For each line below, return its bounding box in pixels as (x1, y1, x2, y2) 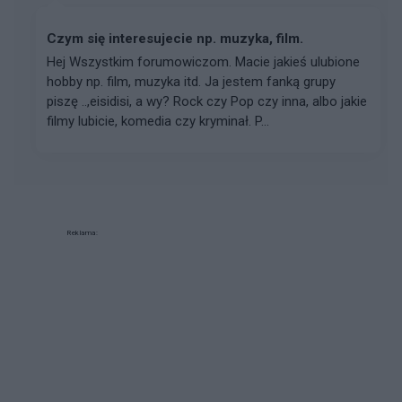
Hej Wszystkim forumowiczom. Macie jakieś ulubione (47, 54, 360, 70)
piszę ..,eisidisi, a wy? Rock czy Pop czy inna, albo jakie (47, 93, 367, 109)
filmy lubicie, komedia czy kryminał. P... (47, 113, 269, 129)
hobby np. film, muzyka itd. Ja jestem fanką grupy (47, 74, 336, 90)
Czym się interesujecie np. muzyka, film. (47, 31, 303, 47)
